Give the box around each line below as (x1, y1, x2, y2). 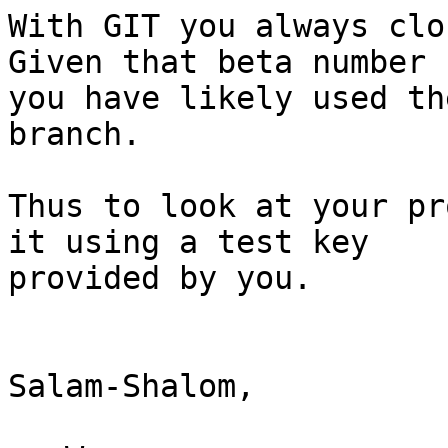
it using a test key (8, 224, 369, 261)
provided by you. (8, 260, 312, 297)
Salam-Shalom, (8, 368, 255, 405)
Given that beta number (8, 44, 426, 81)
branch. (8, 116, 141, 153)
